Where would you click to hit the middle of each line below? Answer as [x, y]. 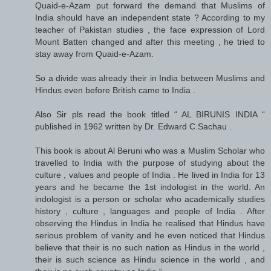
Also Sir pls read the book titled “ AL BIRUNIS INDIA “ [150, 114]
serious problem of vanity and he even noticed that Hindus [150, 235]
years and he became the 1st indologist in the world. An [150, 187]
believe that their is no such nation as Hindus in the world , [150, 247]
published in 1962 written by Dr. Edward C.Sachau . [133, 126]
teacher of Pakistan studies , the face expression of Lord [150, 29]
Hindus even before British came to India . [115, 90]
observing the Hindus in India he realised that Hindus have [150, 223]
